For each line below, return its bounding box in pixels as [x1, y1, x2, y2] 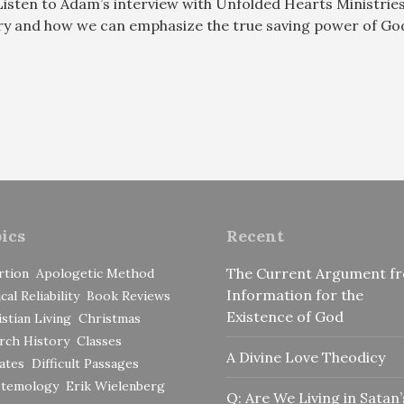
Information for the [226, 286, 363, 305]
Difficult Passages [31, 355, 139, 372]
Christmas [78, 310, 141, 327]
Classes [76, 333, 122, 350]
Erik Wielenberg [65, 378, 165, 395]
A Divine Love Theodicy [226, 348, 385, 367]
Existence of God [226, 308, 344, 326]
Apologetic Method [35, 265, 154, 282]
